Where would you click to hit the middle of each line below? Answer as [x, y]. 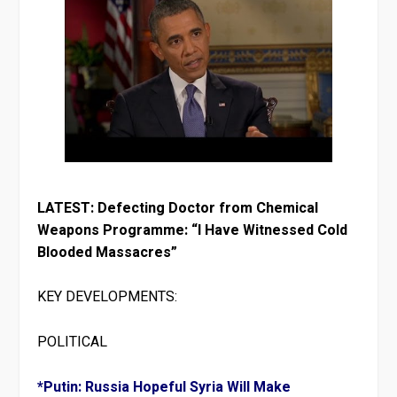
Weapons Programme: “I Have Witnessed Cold [193, 230]
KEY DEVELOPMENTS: [108, 297]
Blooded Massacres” [108, 252]
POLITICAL [73, 342]
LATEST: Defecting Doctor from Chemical [178, 208]
